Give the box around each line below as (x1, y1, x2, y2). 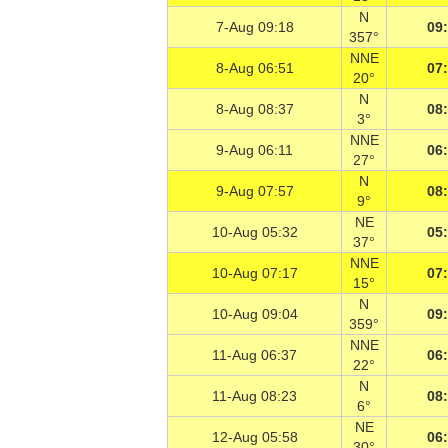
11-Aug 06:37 (212, 347, 297, 363)
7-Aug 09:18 (215, 19, 294, 35)
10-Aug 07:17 (211, 265, 298, 281)
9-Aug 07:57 (215, 183, 294, 199)
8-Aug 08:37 (215, 101, 294, 117)
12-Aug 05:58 (211, 429, 298, 445)
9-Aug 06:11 (216, 142, 293, 158)
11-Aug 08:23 (212, 388, 297, 404)
